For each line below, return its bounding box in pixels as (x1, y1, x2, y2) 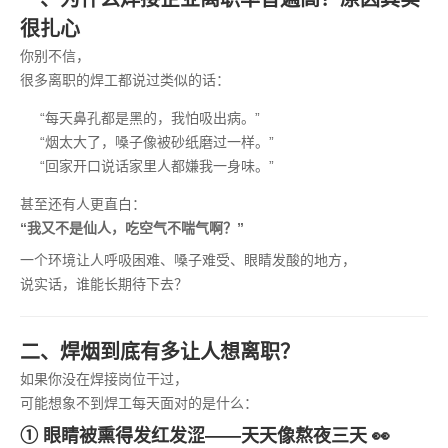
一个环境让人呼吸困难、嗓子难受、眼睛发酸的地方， (20, 252, 356, 268)
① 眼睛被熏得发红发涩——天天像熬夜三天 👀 (20, 426, 390, 446)
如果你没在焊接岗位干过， (20, 371, 188, 387)
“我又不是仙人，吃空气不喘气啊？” (20, 220, 244, 236)
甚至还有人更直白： (20, 196, 146, 212)
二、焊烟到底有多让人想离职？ (20, 341, 300, 363)
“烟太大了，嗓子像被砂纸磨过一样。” (40, 134, 274, 150)
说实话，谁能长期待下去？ (20, 276, 188, 292)
